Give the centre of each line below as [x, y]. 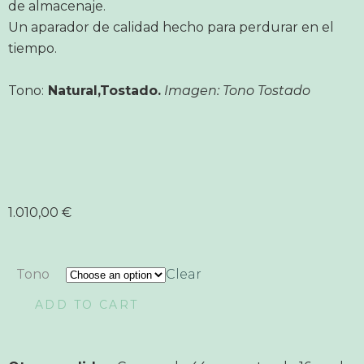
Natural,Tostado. [102, 91]
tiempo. [32, 48]
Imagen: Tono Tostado [237, 91]
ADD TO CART [87, 304]
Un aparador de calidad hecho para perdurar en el [171, 27]
